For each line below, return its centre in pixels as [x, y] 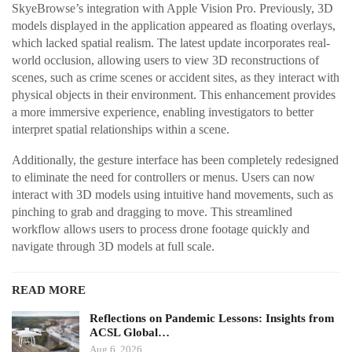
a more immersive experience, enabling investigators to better [163, 112]
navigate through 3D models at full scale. [113, 247]
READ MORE [49, 290]
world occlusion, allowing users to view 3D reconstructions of [165, 60]
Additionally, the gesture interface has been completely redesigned [175, 160]
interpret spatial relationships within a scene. [121, 130]
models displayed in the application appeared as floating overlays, [174, 26]
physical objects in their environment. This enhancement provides [174, 95]
